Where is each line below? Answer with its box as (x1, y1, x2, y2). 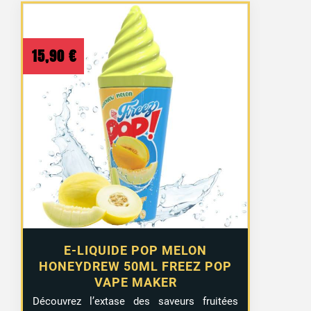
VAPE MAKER (94, 275, 177, 290)
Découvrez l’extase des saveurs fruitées (33, 295, 239, 308)
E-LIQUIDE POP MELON (64, 243, 208, 258)
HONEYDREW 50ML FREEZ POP (39, 259, 233, 274)
